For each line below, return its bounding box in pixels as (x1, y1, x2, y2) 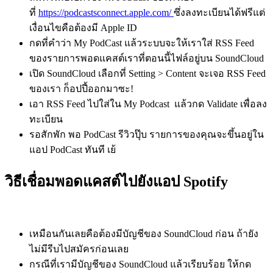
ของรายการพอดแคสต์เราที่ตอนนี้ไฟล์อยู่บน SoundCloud (29, 52, 264, 63)
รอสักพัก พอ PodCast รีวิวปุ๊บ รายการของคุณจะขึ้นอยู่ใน (29, 129, 264, 140)
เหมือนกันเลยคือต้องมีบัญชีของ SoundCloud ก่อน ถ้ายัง (29, 228, 258, 239)
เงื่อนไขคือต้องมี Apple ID (29, 22, 137, 33)
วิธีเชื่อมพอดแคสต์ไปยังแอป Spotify (5, 173, 228, 190)
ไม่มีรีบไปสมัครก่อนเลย (29, 243, 129, 254)
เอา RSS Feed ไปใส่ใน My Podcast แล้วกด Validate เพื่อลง (29, 98, 267, 109)
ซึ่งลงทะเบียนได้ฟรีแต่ (174, 7, 265, 18)
